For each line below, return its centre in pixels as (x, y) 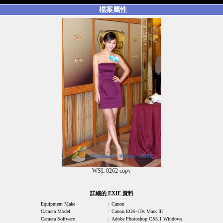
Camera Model (56, 211)
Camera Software (58, 219)
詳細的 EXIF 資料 (111, 193)
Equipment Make (58, 204)
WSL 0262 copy (111, 171)
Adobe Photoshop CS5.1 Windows (147, 219)
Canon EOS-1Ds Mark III (137, 211)
